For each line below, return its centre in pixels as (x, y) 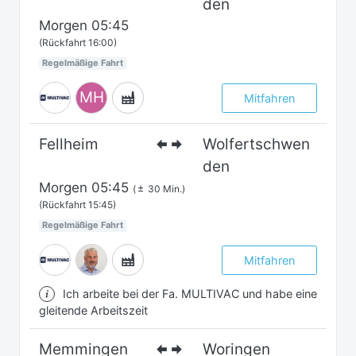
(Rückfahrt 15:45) (77, 205)
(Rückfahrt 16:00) (78, 43)
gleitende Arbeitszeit (93, 311)
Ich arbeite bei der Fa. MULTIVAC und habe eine (190, 294)
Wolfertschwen (257, 145)
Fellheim (69, 145)
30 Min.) (165, 189)
